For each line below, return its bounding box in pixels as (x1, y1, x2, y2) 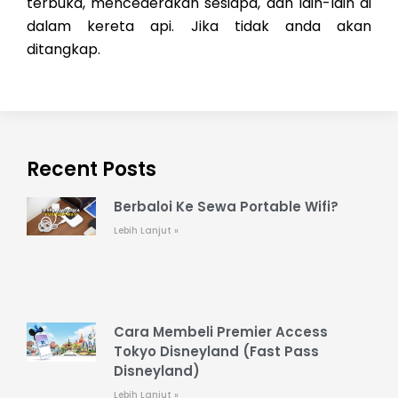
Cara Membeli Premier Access (113, 322, 328, 341)
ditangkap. (27, 38, 100, 60)
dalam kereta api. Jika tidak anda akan (27, 15, 371, 36)
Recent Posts (27, 155, 156, 183)
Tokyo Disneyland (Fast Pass (113, 341, 319, 361)
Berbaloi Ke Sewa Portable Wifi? (113, 196, 338, 216)
